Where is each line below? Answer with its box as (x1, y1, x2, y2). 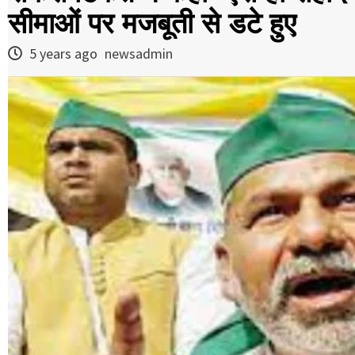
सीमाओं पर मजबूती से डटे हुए (8, 7, 296, 40)
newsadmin (105, 44, 173, 63)
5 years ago (26, 44, 101, 63)
